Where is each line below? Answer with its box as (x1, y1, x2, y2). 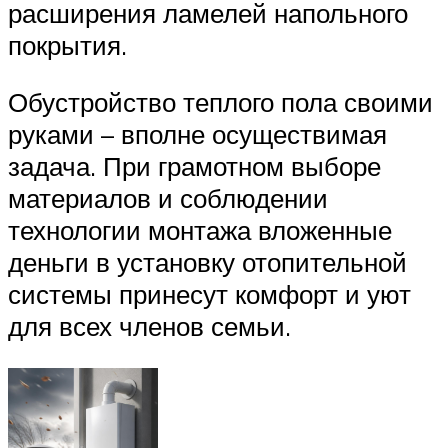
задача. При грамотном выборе (8, 150, 381, 183)
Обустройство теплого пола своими (8, 86, 433, 119)
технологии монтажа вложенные (8, 214, 392, 247)
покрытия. (8, 28, 127, 61)
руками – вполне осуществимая (8, 118, 387, 151)
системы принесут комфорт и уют (8, 278, 411, 311)
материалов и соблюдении (8, 182, 328, 215)
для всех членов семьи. (8, 310, 291, 343)
